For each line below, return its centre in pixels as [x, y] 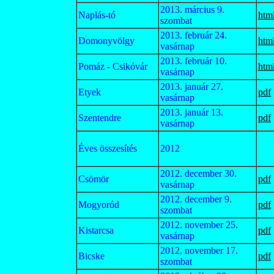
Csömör [94, 179]
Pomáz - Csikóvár [113, 66]
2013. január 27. [192, 87]
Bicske [91, 256]
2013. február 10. [194, 61]
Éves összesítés [108, 148]
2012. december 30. [198, 173]
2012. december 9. [196, 199]
